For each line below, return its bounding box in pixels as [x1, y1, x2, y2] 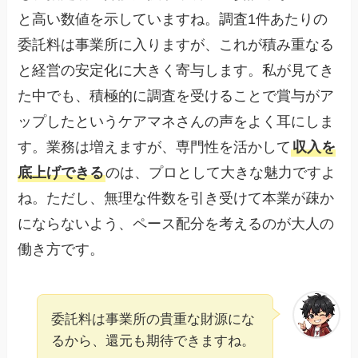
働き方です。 [18, 241, 105, 258]
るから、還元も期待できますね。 [51, 333, 256, 349]
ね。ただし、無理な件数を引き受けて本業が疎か [18, 190, 335, 207]
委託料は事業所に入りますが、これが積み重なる [18, 37, 335, 54]
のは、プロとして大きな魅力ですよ [105, 165, 336, 181]
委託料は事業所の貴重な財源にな [51, 312, 256, 328]
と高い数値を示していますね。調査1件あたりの [18, 11, 328, 28]
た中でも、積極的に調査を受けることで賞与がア [18, 88, 335, 105]
